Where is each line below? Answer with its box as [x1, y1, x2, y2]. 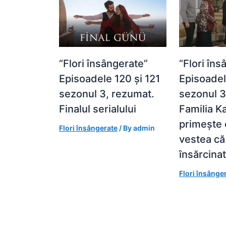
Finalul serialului [59, 103, 136, 116]
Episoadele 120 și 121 [59, 73, 160, 85]
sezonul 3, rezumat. [59, 88, 154, 100]
